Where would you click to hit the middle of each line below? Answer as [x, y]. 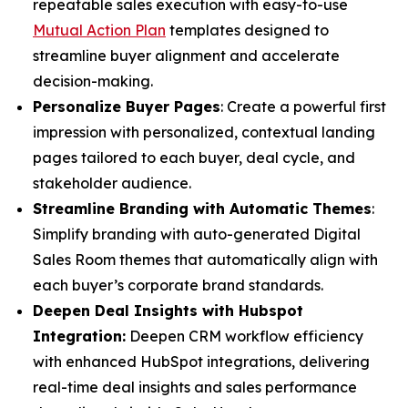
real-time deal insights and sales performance [195, 387]
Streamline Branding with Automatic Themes [202, 209]
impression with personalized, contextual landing [204, 132]
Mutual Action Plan [99, 30]
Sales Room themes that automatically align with [205, 260]
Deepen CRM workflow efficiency [245, 336]
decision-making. [95, 81]
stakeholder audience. [112, 183]
